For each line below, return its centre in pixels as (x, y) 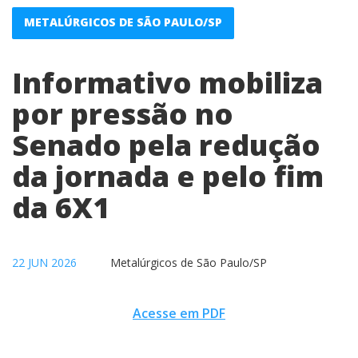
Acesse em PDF (179, 313)
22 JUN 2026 (44, 263)
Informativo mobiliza (167, 83)
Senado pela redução (166, 145)
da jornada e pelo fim (168, 176)
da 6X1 (61, 207)
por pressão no (123, 114)
